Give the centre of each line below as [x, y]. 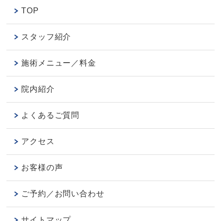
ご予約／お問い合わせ [63, 194]
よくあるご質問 [51, 115]
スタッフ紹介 [46, 37]
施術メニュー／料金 [59, 63]
